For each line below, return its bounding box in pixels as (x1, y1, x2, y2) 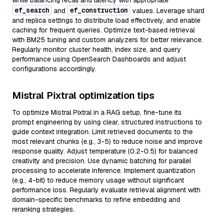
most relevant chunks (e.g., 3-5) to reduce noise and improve (12, 137, 202, 146)
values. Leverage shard (130, 6, 204, 15)
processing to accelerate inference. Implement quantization (12, 166, 195, 175)
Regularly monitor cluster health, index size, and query (12, 45, 181, 54)
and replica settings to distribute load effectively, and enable (12, 16, 201, 25)
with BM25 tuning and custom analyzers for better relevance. (12, 35, 203, 44)
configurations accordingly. (12, 64, 96, 73)
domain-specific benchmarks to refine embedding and (12, 195, 180, 204)
